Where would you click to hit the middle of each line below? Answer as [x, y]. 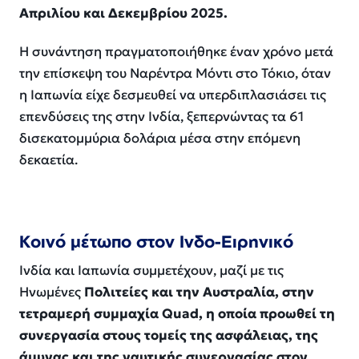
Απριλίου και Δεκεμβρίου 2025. [123, 13]
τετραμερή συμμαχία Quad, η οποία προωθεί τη [177, 314]
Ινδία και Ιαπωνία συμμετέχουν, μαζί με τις [151, 271]
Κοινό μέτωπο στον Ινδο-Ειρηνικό [156, 241]
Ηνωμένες [52, 292]
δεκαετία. [48, 160]
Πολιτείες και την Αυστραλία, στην [199, 292]
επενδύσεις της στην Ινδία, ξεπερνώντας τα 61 [161, 117]
